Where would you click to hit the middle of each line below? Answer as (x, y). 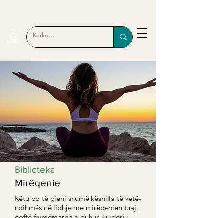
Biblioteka (35, 170)
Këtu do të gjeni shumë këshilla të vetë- (78, 198)
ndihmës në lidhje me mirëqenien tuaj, (76, 208)
